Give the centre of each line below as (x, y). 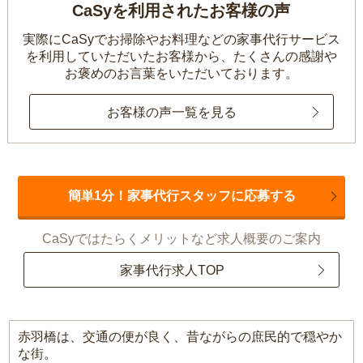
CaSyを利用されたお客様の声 (181, 11)
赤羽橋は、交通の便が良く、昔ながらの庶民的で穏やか (180, 337)
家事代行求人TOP (172, 270)
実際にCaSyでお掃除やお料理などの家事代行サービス (181, 40)
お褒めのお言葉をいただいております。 (181, 74)
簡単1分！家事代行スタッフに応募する (181, 196)
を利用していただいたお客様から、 (129, 57)
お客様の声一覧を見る (171, 112)
